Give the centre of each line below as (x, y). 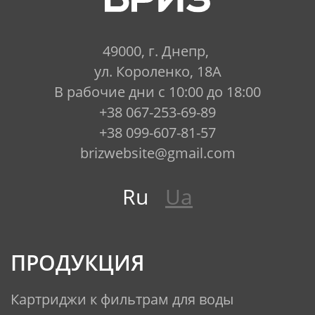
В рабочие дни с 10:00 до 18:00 (157, 92)
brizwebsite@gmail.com (157, 153)
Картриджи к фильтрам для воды (122, 300)
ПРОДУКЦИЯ (78, 263)
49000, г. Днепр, (157, 51)
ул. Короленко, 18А (157, 72)
